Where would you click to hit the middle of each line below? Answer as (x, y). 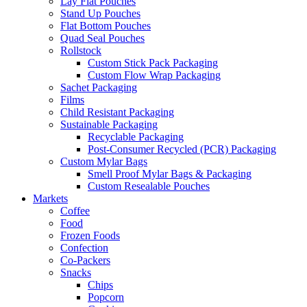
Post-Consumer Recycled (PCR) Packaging (182, 149)
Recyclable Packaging (136, 137)
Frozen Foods (90, 235)
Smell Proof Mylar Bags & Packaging (170, 174)
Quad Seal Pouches (102, 38)
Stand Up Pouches (100, 13)
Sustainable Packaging (109, 124)
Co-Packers (85, 260)
